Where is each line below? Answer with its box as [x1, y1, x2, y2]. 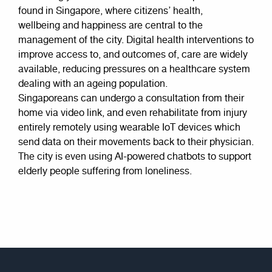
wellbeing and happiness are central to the [18, 20, 203, 31]
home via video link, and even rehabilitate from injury [18, 107, 247, 118]
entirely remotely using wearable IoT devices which [18, 122, 240, 133]
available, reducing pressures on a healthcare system [18, 64, 250, 75]
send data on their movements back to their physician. [18, 137, 254, 148]
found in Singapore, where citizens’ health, [18, 5, 203, 16]
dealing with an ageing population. [18, 78, 168, 89]
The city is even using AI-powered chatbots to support [18, 151, 251, 162]
